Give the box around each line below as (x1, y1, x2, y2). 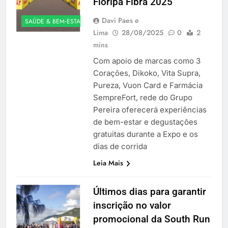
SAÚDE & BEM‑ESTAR (25, 16, 84, 26)
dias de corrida (93, 141, 147, 151)
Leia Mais (93, 157, 123, 168)
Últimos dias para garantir (93, 185, 206, 197)
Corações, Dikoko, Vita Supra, (93, 68, 201, 78)
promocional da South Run (93, 213, 210, 225)
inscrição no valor (93, 199, 171, 211)
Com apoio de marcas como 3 (93, 55, 201, 66)
